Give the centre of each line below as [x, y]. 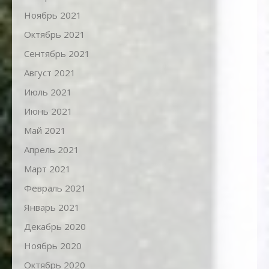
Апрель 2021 [52, 150]
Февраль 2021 [55, 188]
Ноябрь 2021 [53, 15]
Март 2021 [47, 169]
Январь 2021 [52, 207]
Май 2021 [45, 131]
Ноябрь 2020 [53, 246]
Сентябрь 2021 [57, 54]
